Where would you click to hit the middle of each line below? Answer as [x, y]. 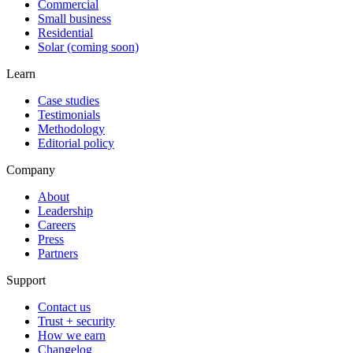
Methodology [71, 128]
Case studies [69, 100]
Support [26, 280]
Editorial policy [76, 143]
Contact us [64, 307]
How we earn [72, 335]
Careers [57, 225]
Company [31, 169]
